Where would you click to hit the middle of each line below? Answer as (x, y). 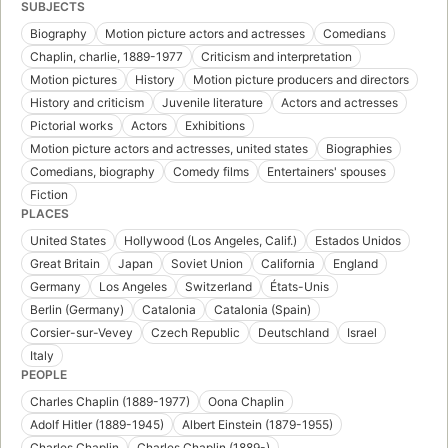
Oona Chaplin (246, 402)
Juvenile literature (212, 103)
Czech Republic (195, 333)
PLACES (45, 214)
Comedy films (211, 172)
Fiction (49, 195)
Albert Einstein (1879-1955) (257, 425)
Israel (362, 333)
